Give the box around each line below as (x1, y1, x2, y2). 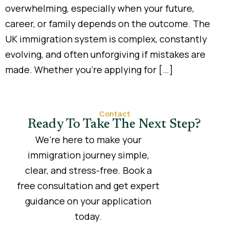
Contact (99, 109, 130, 119)
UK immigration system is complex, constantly (5, 32, 207, 45)
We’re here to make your (35, 133, 142, 146)
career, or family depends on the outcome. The (5, 17, 210, 30)
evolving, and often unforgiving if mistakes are (5, 48, 205, 60)
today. (75, 210, 102, 223)
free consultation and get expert (17, 179, 160, 192)
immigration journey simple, (27, 149, 149, 162)
